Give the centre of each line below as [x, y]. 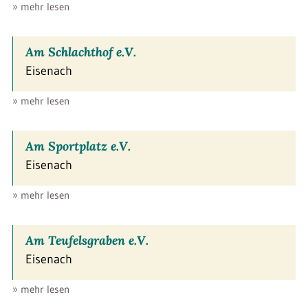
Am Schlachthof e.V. [81, 52]
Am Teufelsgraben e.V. [87, 240]
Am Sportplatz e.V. [78, 146]
